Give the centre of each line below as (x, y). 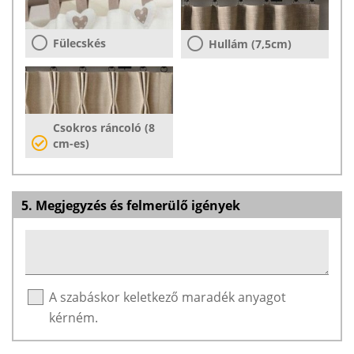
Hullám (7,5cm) (250, 43)
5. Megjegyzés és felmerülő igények (131, 205)
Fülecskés (79, 43)
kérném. (73, 317)
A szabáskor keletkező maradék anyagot (168, 297)
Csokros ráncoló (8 (104, 127)
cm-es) (71, 143)
